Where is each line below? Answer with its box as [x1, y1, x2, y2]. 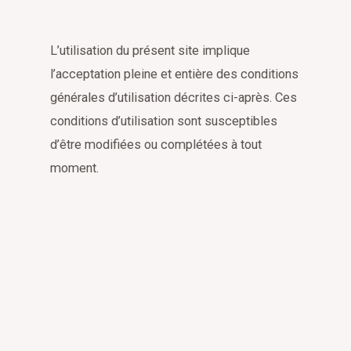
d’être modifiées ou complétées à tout [50, 137, 262, 153]
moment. [50, 161, 99, 176]
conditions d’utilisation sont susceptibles [50, 114, 277, 129]
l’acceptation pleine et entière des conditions [50, 67, 299, 82]
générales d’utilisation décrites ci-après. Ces [50, 90, 297, 106]
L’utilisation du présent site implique [50, 43, 250, 59]
